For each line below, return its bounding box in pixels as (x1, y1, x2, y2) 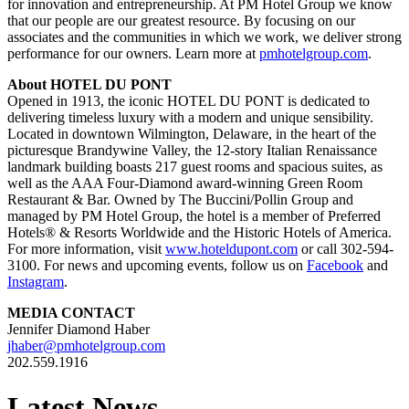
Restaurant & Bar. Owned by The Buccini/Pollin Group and (7, 192, 353, 208)
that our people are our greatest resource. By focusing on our (7, 13, 355, 29)
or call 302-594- (298, 241, 393, 257)
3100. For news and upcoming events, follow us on (7, 257, 307, 274)
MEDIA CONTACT (7, 305, 142, 321)
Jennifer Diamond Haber (7, 321, 150, 338)
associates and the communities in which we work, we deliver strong (7, 29, 402, 46)
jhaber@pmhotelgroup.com (7, 338, 165, 354)
